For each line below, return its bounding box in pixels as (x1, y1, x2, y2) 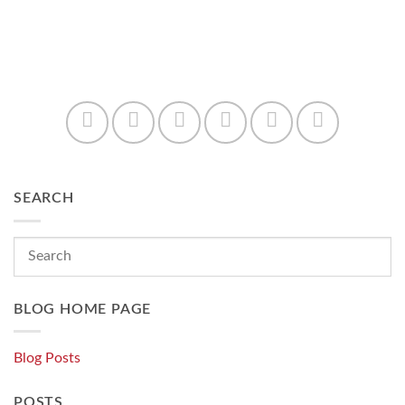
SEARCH (14, 191, 74, 206)
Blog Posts (14, 351, 80, 366)
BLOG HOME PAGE (14, 301, 152, 316)
